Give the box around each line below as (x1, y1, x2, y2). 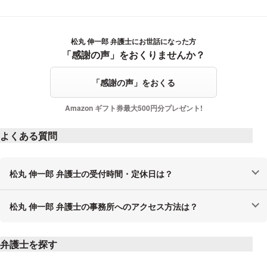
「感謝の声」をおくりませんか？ (62, 47, 205, 61)
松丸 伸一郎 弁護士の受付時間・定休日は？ (10, 167, 173, 179)
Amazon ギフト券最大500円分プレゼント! (64, 102, 203, 113)
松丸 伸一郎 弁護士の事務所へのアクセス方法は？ (10, 200, 198, 212)
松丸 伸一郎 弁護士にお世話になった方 (71, 35, 196, 46)
